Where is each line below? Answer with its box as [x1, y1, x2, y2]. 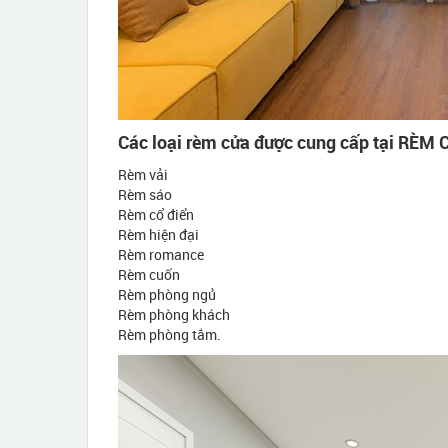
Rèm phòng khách [118, 305, 230, 324]
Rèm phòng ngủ [118, 285, 216, 304]
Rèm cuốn [118, 265, 180, 284]
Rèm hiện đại [118, 225, 199, 244]
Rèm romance [118, 245, 204, 264]
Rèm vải [118, 165, 168, 184]
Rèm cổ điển [118, 205, 194, 224]
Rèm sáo [118, 185, 172, 204]
